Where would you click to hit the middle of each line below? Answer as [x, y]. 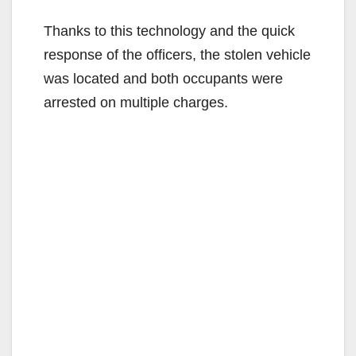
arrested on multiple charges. [136, 102]
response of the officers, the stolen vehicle [177, 54]
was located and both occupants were [163, 78]
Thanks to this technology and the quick [169, 31]
